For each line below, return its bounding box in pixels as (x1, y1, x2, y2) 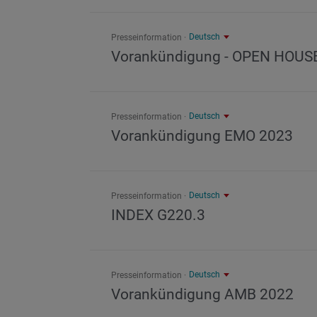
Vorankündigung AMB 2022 (111, 286, 294, 303)
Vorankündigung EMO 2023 (111, 127, 293, 144)
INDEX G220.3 (111, 207, 205, 224)
